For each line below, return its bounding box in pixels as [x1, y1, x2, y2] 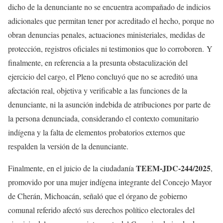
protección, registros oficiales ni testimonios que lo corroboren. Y [8, 43, 213, 54]
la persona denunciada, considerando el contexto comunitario [8, 113, 199, 123]
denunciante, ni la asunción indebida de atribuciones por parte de [8, 99, 211, 110]
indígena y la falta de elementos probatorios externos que [8, 127, 185, 137]
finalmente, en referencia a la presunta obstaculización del [8, 57, 188, 68]
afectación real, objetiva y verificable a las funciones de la [8, 85, 187, 96]
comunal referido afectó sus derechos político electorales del [8, 205, 195, 215]
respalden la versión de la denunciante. [8, 141, 131, 151]
